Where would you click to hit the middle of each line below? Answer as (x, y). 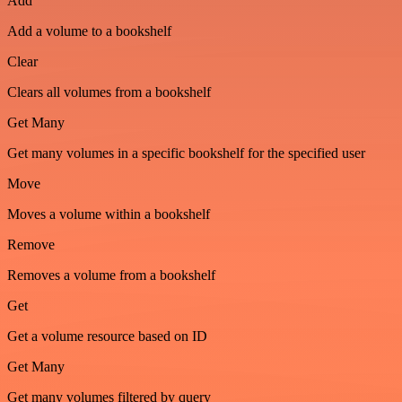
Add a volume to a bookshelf (89, 31)
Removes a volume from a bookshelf (111, 275)
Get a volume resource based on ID (107, 336)
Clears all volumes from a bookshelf (109, 92)
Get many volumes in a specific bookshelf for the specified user (186, 153)
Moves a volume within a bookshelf (109, 214)
